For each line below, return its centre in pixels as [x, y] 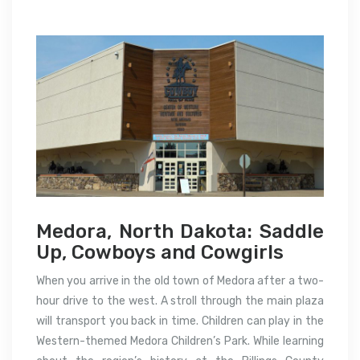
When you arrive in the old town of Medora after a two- [180, 281]
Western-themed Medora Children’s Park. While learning [180, 342]
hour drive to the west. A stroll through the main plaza [180, 301]
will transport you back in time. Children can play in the [180, 321]
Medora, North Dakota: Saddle [180, 232]
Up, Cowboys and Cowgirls [160, 253]
